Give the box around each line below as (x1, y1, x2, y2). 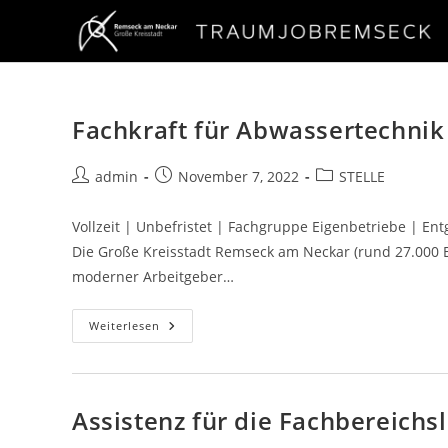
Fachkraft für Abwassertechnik (72, 113, 445, 146)
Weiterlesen (89, 318, 160, 333)
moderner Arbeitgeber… (72, 267, 234, 286)
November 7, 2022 (178, 167, 299, 186)
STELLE (339, 167, 385, 186)
